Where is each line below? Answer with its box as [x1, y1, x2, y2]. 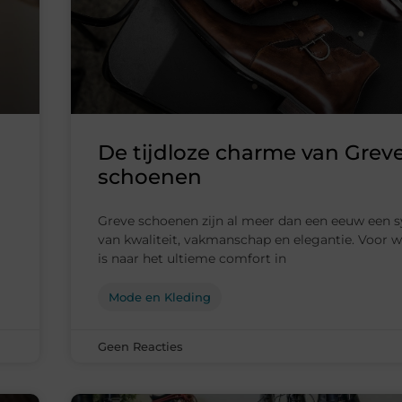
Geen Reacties [98, 339, 183, 354]
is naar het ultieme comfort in [98, 250, 286, 267]
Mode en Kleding [109, 290, 211, 305]
